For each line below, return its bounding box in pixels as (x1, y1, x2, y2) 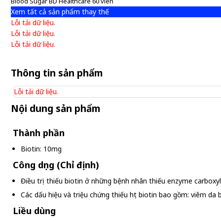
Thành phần (13, 127, 65, 139)
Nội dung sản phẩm (11, 102, 100, 115)
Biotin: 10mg (21, 144, 62, 153)
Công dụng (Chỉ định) (13, 159, 99, 171)
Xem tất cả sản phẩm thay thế (11, 7, 109, 16)
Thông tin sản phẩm (11, 67, 103, 79)
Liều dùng (13, 205, 56, 217)
